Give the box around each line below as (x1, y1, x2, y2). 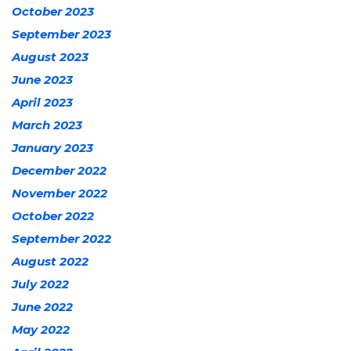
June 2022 (12, 299, 73, 314)
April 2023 (12, 94, 73, 110)
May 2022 (12, 321, 70, 337)
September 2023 (12, 26, 111, 42)
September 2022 (12, 230, 111, 246)
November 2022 (12, 185, 107, 201)
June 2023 (12, 71, 73, 87)
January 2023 (12, 139, 93, 155)
